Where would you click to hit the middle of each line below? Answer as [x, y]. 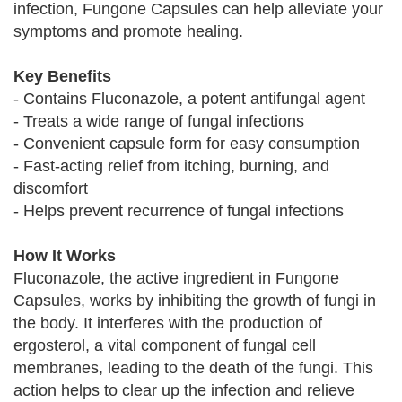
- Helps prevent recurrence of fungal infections [179, 211]
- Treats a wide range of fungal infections [159, 121]
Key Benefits [62, 76]
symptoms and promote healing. [128, 31]
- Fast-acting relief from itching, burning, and [171, 166]
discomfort [51, 188]
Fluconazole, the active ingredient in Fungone [176, 278]
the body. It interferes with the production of [168, 323]
